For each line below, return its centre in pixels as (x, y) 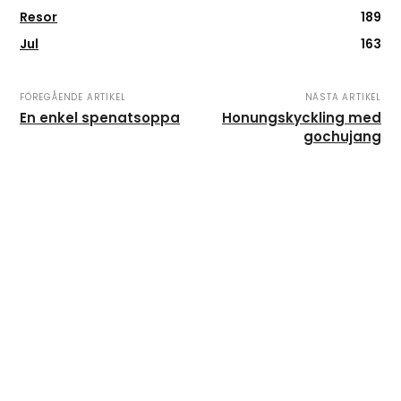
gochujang (342, 136)
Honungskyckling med (301, 117)
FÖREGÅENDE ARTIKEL (73, 97)
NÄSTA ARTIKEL (343, 97)
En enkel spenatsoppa (100, 117)
